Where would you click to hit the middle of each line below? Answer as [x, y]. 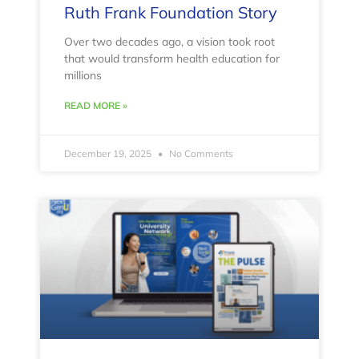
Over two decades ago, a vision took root [169, 42]
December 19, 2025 [109, 154]
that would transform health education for [172, 59]
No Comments [200, 154]
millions [83, 76]
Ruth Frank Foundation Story [171, 13]
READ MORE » [96, 106]
